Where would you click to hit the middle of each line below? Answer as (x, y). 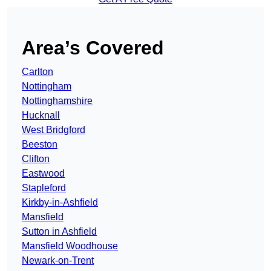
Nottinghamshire (57, 101)
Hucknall (41, 116)
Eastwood (43, 174)
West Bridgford (54, 130)
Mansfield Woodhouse (70, 246)
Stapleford (44, 188)
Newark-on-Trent (58, 261)
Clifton (36, 159)
